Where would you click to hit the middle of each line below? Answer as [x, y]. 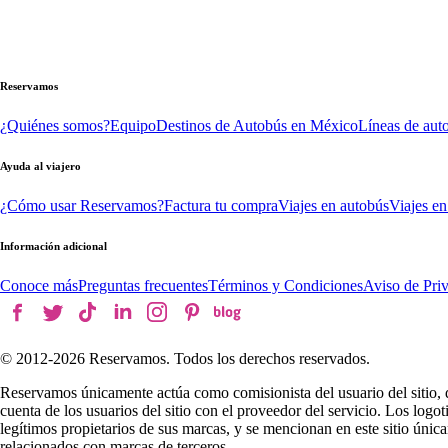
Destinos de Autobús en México [257, 125]
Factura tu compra [221, 205]
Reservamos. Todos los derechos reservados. [229, 358]
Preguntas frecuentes [143, 285]
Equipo [133, 125]
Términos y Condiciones [285, 285]
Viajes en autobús [333, 205]
